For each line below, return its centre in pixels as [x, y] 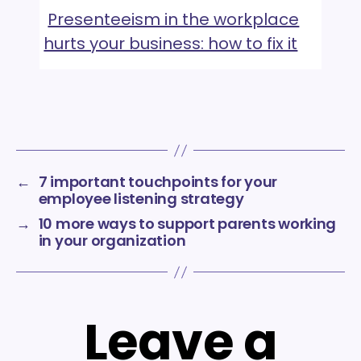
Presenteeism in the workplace [174, 20]
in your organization [112, 241]
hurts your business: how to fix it [171, 44]
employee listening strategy [141, 199]
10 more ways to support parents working [187, 224]
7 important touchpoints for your [158, 182]
